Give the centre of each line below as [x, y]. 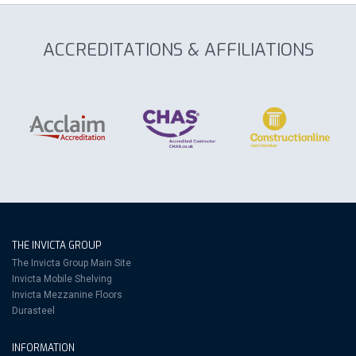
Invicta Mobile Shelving [62, 279]
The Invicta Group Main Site [72, 263]
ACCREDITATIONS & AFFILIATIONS [178, 50]
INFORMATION [43, 348]
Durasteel [33, 311]
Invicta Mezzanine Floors [67, 295]
